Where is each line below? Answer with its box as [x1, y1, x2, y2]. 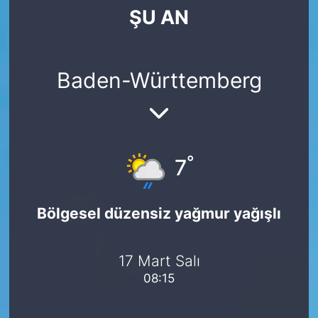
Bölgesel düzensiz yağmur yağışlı [37, 203, 281, 222]
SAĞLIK [38, 55, 86, 69]
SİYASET [38, 18, 92, 33]
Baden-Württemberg [56, 67, 262, 94]
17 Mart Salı [118, 251, 200, 270]
